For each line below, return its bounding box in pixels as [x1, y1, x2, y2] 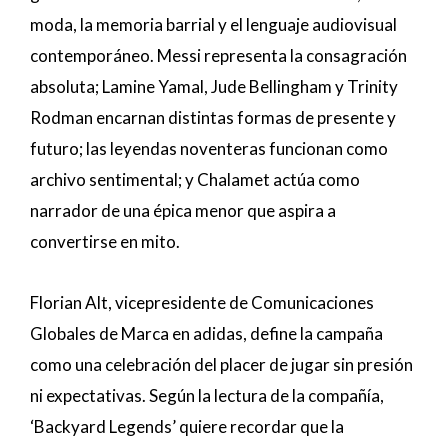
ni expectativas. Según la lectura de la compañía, [30, 385, 384, 407]
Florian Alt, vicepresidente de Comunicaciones [30, 292, 374, 314]
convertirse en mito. [30, 231, 180, 253]
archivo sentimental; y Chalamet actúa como [30, 169, 360, 191]
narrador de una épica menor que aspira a [30, 200, 336, 222]
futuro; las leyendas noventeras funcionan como [30, 138, 388, 160]
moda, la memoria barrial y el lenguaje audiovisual [30, 14, 397, 36]
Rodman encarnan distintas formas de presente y [30, 107, 396, 129]
